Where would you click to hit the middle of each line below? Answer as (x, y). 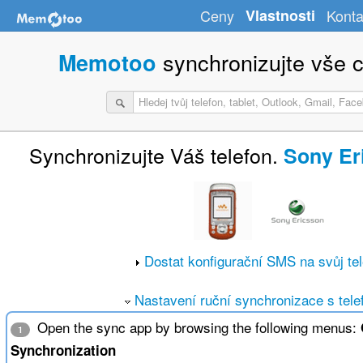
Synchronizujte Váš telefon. (154, 155)
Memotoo (107, 63)
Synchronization (63, 350)
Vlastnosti (280, 15)
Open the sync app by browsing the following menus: (196, 327)
